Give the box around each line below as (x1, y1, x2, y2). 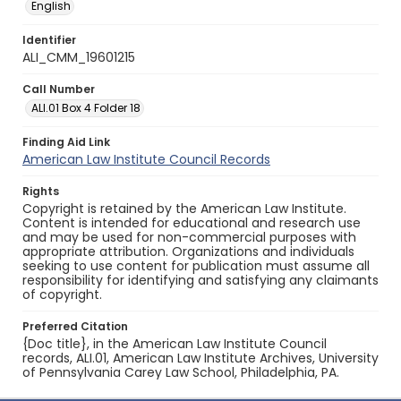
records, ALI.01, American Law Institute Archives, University (22, 349, 379, 367)
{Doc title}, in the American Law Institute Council (22, 335, 327, 353)
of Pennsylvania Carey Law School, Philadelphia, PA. (22, 363, 339, 381)
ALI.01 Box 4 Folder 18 (31, 100, 141, 115)
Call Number (22, 81, 95, 97)
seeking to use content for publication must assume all (22, 257, 370, 275)
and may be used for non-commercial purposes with (22, 228, 356, 246)
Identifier (22, 32, 76, 47)
